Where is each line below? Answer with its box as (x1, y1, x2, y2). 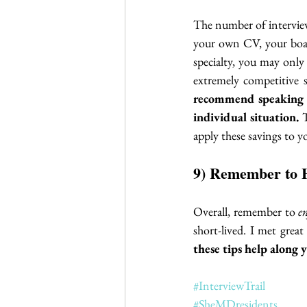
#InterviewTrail (193, 277, 265, 293)
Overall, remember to (193, 203, 299, 219)
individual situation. (193, 108, 299, 125)
